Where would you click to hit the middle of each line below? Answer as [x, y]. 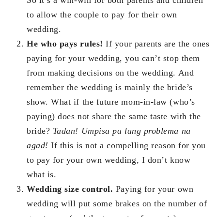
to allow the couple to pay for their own [102, 14]
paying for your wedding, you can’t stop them [113, 58]
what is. [42, 174]
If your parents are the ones [156, 43]
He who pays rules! [65, 43]
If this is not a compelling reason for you [127, 145]
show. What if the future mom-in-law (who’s [111, 101]
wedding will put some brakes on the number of [117, 203]
